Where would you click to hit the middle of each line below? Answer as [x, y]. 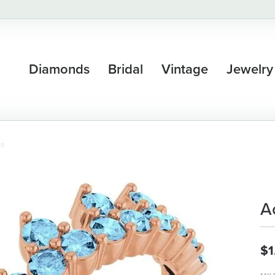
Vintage [184, 69]
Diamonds [59, 69]
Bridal [125, 69]
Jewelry [250, 69]
